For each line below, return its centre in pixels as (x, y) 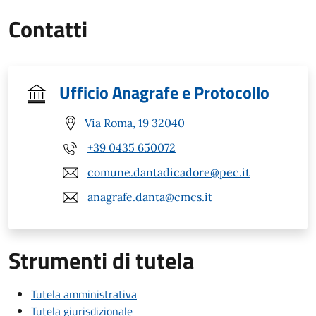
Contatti (48, 29)
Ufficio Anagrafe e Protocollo (164, 92)
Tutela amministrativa (84, 294)
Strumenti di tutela (101, 260)
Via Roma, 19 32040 (135, 123)
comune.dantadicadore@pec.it (169, 172)
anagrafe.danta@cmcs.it (150, 197)
